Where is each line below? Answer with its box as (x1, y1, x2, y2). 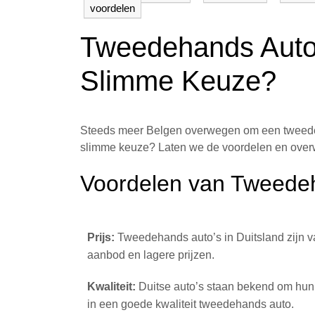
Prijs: (87, 231, 115, 243)
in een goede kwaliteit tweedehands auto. (87, 298, 294, 310)
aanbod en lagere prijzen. (87, 249, 214, 261)
